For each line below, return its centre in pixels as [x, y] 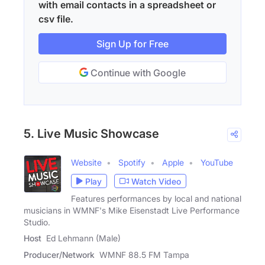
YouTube [217, 163]
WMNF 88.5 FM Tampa [144, 255]
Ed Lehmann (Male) [83, 238]
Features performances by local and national [156, 199]
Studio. [37, 222]
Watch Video [156, 181]
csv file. [56, 19]
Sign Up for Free [132, 44]
